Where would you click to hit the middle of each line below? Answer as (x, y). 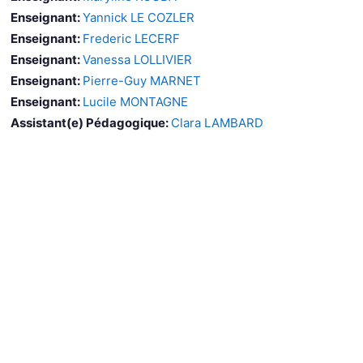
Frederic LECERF (131, 38)
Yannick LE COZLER (139, 17)
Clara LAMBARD (217, 122)
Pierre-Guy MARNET (142, 80)
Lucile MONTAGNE (135, 101)
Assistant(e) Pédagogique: (91, 122)
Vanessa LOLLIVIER (137, 59)
